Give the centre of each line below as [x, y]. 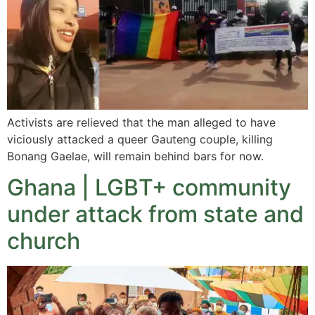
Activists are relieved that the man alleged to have [141, 122]
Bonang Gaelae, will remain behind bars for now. [135, 156]
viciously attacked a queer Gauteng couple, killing [140, 139]
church [44, 240]
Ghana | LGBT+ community [149, 187]
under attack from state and [155, 214]
